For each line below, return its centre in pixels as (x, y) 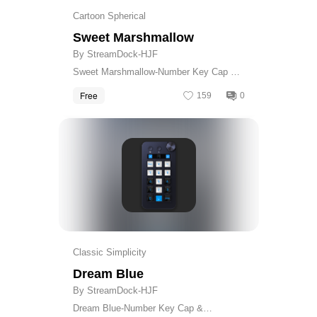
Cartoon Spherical (109, 16)
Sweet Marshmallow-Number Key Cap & (155, 71)
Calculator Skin (104, 85)
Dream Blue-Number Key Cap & (138, 308)
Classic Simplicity (109, 252)
